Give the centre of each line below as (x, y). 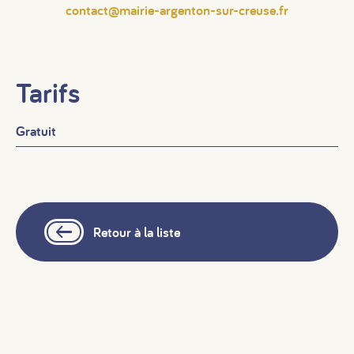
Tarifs (48, 92)
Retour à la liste (137, 232)
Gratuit (36, 131)
